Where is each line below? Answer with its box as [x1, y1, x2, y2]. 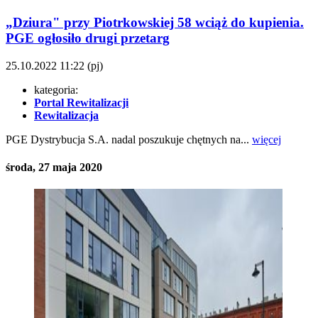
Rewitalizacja [34, 109, 99, 121]
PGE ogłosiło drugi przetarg [6, 31, 170, 46]
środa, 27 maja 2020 [6, 161, 102, 174]
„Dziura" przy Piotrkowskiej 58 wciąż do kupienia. [6, 15, 304, 31]
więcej [252, 133, 281, 146]
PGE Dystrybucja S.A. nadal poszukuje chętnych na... [6, 133, 252, 146]
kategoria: [34, 83, 78, 96]
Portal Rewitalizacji [34, 96, 128, 109]
